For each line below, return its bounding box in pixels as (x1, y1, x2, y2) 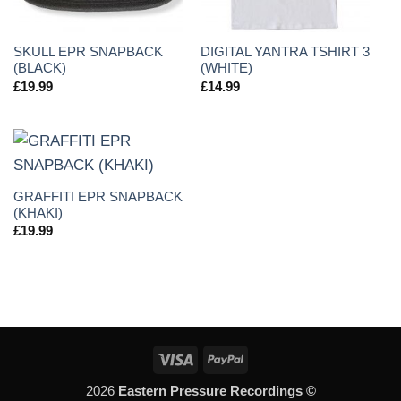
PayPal (243, 349, 285, 365)
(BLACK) (13, 61, 66, 76)
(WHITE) (200, 61, 252, 76)
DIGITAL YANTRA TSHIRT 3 (200, 45, 370, 60)
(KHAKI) (13, 205, 63, 220)
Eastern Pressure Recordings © (117, 383, 316, 399)
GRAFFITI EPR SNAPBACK (13, 189, 183, 204)
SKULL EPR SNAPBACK (13, 45, 163, 60)
